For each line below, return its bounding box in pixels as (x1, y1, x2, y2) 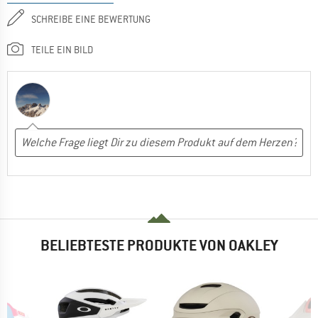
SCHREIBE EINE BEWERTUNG (31, 12, 150, 26)
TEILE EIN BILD (31, 43, 93, 56)
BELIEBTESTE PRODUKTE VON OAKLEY (40, 236, 278, 256)
